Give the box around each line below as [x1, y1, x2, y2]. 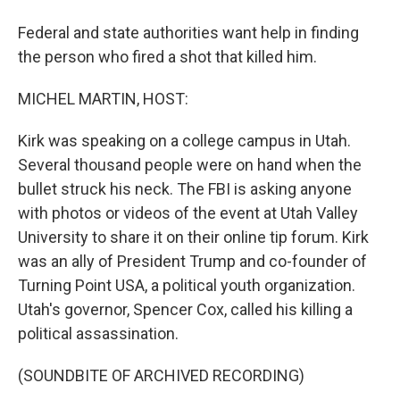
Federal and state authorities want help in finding [18, 23, 359, 42]
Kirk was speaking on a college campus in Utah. [18, 131, 351, 150]
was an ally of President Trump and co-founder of [18, 252, 367, 271]
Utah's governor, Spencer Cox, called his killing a [18, 300, 353, 319]
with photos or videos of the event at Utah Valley [18, 204, 358, 222]
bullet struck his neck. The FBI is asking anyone [18, 179, 352, 198]
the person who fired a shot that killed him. [18, 47, 317, 66]
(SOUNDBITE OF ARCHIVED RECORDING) [18, 366, 304, 385]
